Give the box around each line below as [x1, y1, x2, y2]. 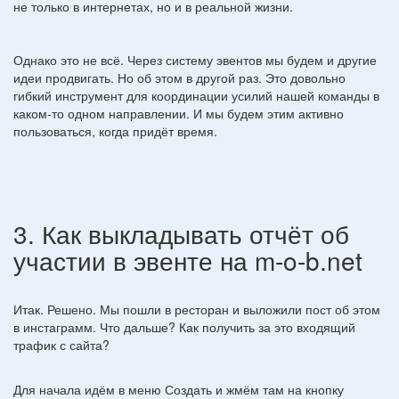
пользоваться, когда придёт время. [13, 121, 217, 140]
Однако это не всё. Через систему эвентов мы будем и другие [13, 50, 377, 69]
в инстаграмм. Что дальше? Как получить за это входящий [13, 317, 355, 336]
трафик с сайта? [13, 335, 110, 354]
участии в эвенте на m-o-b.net [13, 241, 362, 278]
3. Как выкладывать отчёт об [13, 215, 349, 251]
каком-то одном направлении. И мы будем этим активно [13, 103, 344, 122]
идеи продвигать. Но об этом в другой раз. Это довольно [13, 68, 346, 86]
